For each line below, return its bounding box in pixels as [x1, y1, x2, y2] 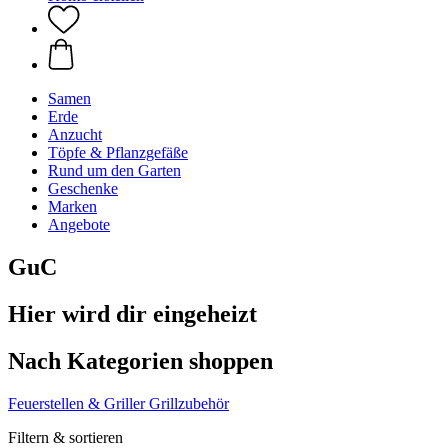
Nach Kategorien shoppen [8, 347, 273, 374]
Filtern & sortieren [8, 428, 123, 446]
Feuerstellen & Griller [8, 394, 145, 412]
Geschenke [48, 180, 118, 197]
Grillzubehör [149, 394, 229, 412]
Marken [48, 198, 97, 215]
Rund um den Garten [48, 162, 181, 179]
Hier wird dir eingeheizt [8, 300, 257, 327]
